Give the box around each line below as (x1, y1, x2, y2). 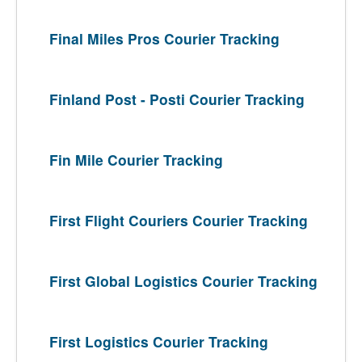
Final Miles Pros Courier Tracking (49, 28, 280, 48)
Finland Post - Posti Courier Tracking (49, 89, 305, 109)
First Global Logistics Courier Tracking (49, 271, 318, 291)
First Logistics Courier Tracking (49, 331, 268, 351)
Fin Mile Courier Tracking (49, 149, 223, 170)
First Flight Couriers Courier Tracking (49, 210, 308, 230)
